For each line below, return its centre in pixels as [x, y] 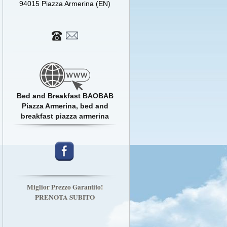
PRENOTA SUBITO [65, 197]
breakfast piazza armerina [65, 116]
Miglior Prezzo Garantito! [65, 187]
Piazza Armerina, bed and [65, 106]
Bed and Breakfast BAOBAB [65, 96]
